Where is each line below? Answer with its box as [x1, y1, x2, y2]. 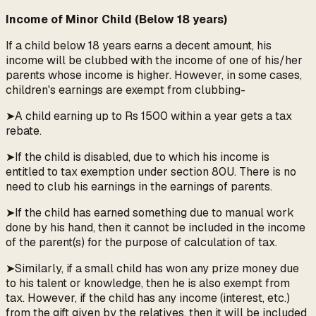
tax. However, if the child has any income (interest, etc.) [6, 291, 290, 306]
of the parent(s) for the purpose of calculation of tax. [6, 235, 277, 250]
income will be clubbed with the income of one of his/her [6, 53, 303, 68]
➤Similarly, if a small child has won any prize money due [6, 261, 299, 276]
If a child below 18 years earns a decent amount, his [6, 38, 272, 54]
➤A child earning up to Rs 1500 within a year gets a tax [6, 109, 292, 124]
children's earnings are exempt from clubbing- [6, 83, 245, 98]
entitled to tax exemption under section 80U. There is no [6, 164, 296, 180]
